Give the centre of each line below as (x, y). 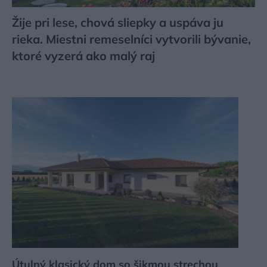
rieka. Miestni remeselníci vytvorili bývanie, (131, 39)
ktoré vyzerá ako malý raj (83, 56)
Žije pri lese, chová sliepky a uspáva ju (118, 23)
